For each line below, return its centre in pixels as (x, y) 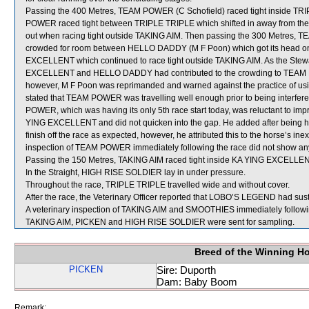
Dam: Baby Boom (197, 282)
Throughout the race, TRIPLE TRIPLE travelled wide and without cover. (158, 185)
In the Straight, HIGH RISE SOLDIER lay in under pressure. (136, 172)
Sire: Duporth (186, 270)
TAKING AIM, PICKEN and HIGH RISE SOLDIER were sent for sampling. (160, 222)
